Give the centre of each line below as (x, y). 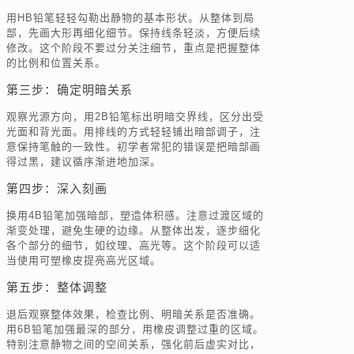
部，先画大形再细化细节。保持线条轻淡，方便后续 (134, 33)
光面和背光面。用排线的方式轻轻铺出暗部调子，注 (134, 132)
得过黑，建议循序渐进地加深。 (84, 162)
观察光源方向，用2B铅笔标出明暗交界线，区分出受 (135, 117)
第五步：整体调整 (57, 288)
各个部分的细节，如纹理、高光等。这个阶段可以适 (134, 246)
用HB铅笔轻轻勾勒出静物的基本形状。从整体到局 (130, 18)
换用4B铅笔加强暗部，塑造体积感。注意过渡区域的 (135, 216)
